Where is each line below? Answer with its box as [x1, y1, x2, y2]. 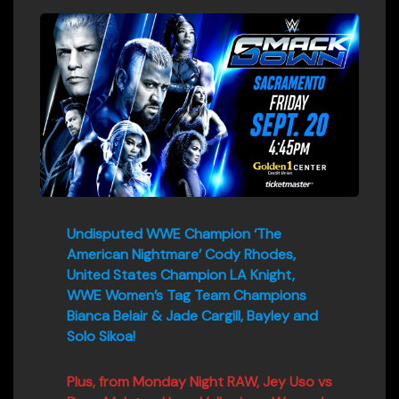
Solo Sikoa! [67, 326, 135, 346]
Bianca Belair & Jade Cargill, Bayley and [67, 305, 318, 325]
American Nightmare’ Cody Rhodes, [67, 244, 296, 264]
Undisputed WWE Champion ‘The [67, 224, 281, 243]
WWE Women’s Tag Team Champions [67, 285, 306, 305]
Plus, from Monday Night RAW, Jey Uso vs [67, 371, 332, 391]
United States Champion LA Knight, [67, 265, 295, 284]
